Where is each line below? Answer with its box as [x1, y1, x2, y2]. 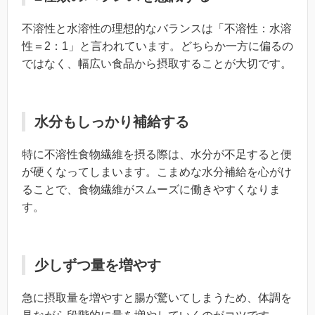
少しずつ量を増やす [34, 257, 161, 273]
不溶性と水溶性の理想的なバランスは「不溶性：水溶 [22, 22, 292, 34]
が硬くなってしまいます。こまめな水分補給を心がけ [22, 165, 292, 178]
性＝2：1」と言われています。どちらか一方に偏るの [22, 39, 293, 52]
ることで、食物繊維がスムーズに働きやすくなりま [22, 183, 281, 195]
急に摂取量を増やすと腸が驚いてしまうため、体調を [22, 291, 292, 304]
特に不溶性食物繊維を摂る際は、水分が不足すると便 [22, 148, 292, 160]
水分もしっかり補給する [34, 113, 189, 129]
